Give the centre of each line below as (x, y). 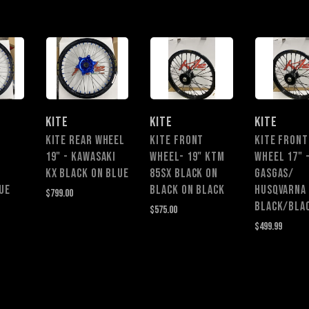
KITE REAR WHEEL (85, 140)
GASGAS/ (274, 173)
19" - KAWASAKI (81, 157)
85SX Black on (184, 173)
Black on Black (187, 190)
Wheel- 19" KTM (187, 157)
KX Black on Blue (87, 173)
